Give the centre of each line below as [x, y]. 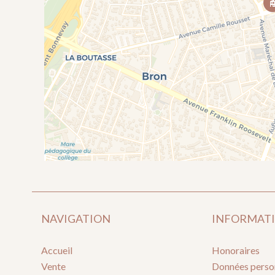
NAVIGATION [76, 219]
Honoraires [236, 250]
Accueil [57, 250]
